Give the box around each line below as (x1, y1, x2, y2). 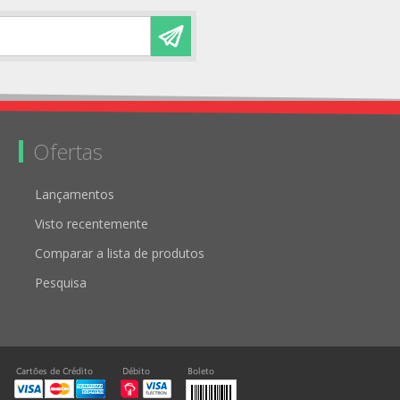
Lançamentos (35, 186, 114, 203)
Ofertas (33, 137, 103, 166)
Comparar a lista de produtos (35, 245, 204, 262)
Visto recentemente (35, 215, 148, 232)
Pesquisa (35, 274, 87, 291)
